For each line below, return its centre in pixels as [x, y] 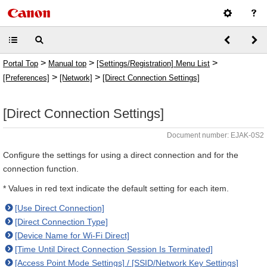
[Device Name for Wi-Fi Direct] [72, 235]
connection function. [41, 169]
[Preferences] [26, 78]
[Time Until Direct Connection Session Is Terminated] [114, 249]
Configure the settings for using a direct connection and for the [121, 155]
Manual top [67, 63]
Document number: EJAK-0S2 [215, 135]
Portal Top [21, 63]
